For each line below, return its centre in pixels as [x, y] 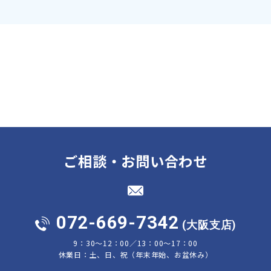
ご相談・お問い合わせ [135, 161]
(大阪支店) [207, 225]
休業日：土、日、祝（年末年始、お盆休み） [135, 254]
